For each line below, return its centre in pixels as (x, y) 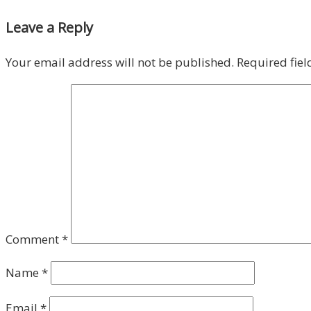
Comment (34, 239)
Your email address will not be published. (120, 62)
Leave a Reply (49, 28)
